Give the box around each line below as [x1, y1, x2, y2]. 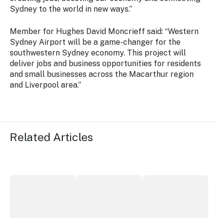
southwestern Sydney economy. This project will [10, 48, 186, 57]
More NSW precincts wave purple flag [9, 176, 150, 185]
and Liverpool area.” [10, 80, 81, 90]
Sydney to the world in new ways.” [10, 4, 132, 14]
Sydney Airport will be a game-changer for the [10, 37, 181, 47]
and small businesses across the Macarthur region [10, 70, 194, 79]
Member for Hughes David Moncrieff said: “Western [10, 27, 199, 36]
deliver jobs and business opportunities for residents [10, 59, 201, 68]
